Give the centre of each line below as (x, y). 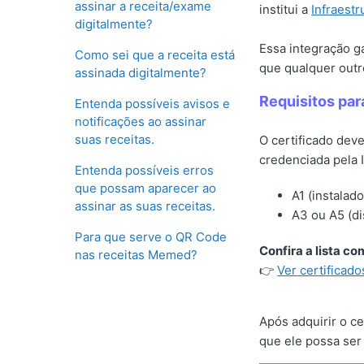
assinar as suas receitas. (145, 206)
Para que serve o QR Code (151, 237)
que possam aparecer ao (145, 188)
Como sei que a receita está (155, 55)
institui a (286, 10)
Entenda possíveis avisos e (152, 104)
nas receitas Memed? (136, 255)
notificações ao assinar (141, 121)
